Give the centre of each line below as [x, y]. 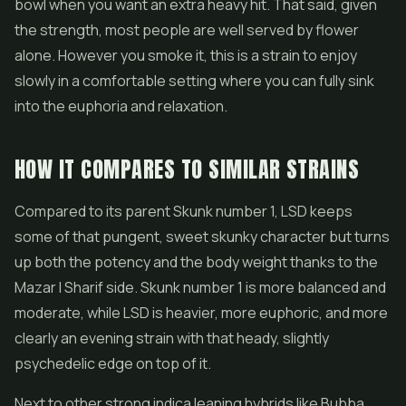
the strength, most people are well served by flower [187, 30]
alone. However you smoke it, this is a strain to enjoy [186, 55]
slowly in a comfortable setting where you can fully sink [194, 81]
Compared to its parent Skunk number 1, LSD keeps [184, 211]
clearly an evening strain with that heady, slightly [172, 338]
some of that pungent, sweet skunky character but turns [202, 237]
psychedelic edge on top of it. [113, 363]
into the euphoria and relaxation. [121, 106]
